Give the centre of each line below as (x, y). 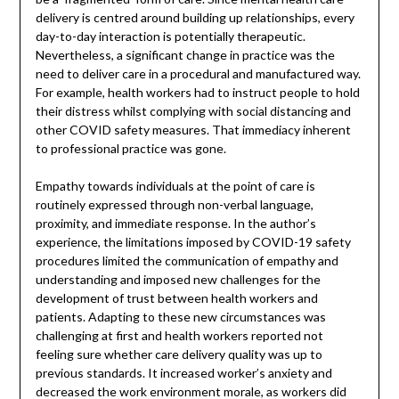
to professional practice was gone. (130, 148)
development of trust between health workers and (176, 297)
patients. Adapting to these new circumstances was (180, 316)
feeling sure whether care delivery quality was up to (179, 354)
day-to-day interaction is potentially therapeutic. (170, 36)
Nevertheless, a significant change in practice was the (185, 54)
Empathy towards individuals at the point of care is (175, 185)
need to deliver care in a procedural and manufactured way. (198, 73)
